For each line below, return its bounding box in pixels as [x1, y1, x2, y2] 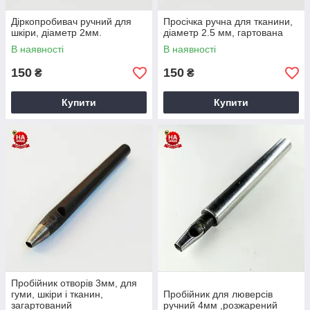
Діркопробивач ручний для [11, 16, 131, 27]
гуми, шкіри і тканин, [11, 289, 103, 300]
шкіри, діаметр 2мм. [11, 27, 102, 38]
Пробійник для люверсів [163, 289, 273, 300]
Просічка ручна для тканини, [163, 16, 293, 27]
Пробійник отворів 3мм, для [11, 277, 137, 289]
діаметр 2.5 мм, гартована [163, 27, 283, 38]
